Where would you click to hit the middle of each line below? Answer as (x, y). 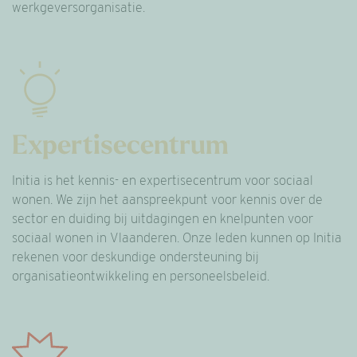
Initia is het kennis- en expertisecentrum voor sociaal (163, 180)
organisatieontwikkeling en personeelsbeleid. (141, 276)
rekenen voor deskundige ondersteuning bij (135, 257)
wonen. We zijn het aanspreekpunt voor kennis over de (167, 200)
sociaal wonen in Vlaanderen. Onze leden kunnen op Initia (177, 238)
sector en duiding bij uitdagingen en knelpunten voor (163, 219)
